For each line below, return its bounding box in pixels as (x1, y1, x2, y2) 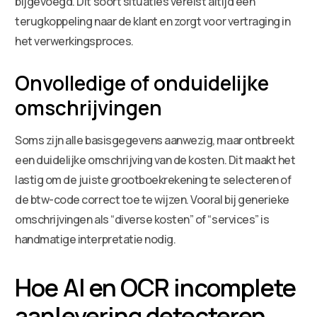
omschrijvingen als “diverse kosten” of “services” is (15, 211, 270, 227)
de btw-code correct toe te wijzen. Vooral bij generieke (15, 191, 289, 207)
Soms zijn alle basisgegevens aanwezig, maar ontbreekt (15, 132, 295, 148)
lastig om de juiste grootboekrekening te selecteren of (15, 171, 292, 188)
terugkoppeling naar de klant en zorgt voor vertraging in (15, 13, 291, 29)
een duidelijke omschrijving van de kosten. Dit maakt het (15, 151, 296, 168)
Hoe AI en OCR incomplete (15, 270, 296, 304)
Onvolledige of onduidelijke (15, 69, 270, 96)
